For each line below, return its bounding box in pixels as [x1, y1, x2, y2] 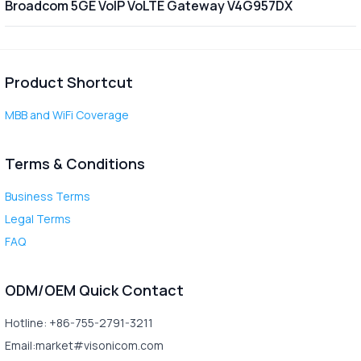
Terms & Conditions [4, 153, 145, 173]
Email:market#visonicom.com [4, 337, 164, 353]
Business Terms [4, 188, 90, 204]
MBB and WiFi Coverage [4, 106, 129, 122]
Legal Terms [4, 210, 71, 226]
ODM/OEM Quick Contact [4, 280, 184, 300]
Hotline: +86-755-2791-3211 [4, 314, 153, 330]
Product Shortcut [4, 72, 133, 92]
